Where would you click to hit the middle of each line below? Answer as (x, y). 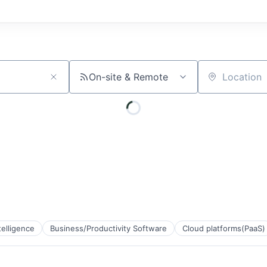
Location (217, 82)
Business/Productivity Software (108, 228)
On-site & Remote (128, 77)
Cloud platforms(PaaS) (224, 228)
